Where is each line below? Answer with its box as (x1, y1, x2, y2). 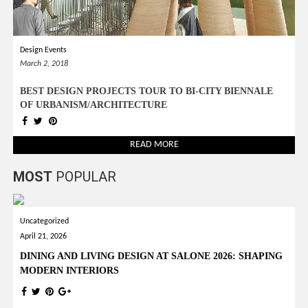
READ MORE (129, 139, 179, 150)
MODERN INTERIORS (20, 265, 120, 276)
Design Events (20, 45, 67, 54)
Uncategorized (20, 217, 69, 225)
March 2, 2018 (20, 59, 69, 68)
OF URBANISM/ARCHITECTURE (20, 99, 168, 110)
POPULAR (52, 168, 117, 185)
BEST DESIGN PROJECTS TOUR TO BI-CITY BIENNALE (20, 85, 274, 96)
